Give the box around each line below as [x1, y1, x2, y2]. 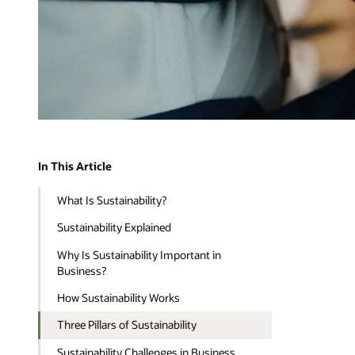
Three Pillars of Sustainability [57, 317, 197, 333]
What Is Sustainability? [57, 193, 167, 208]
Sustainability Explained [57, 219, 172, 235]
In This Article [38, 158, 112, 174]
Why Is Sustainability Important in [57, 246, 222, 262]
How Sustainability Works [57, 290, 181, 306]
